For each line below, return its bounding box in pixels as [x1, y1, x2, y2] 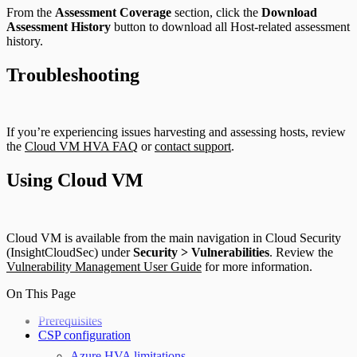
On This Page [6, 287, 76, 301]
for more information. [202, 260, 312, 274]
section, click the [171, 5, 261, 19]
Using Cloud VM [6, 170, 143, 191]
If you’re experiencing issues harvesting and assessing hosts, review [6, 125, 346, 139]
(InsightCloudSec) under [6, 245, 133, 260]
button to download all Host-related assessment [111, 19, 350, 33]
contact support [155, 139, 231, 154]
